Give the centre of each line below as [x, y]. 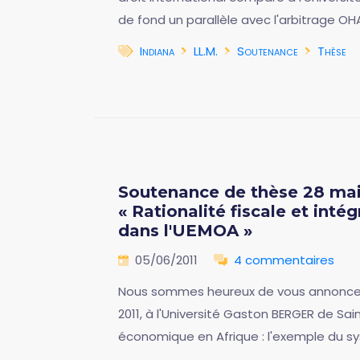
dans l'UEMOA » [185, 231]
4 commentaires [284, 260]
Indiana [157, 51]
